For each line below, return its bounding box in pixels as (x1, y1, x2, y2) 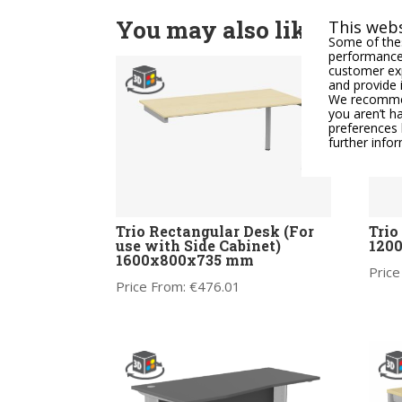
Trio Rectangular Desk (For (115, 222, 314, 241)
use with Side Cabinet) (115, 236, 281, 256)
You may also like (115, 13, 319, 45)
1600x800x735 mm (115, 250, 254, 270)
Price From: (115, 277, 189, 296)
